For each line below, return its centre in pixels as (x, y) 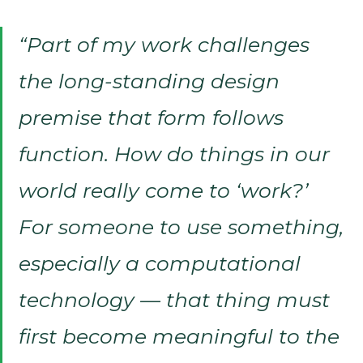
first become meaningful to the (179, 336)
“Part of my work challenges (164, 44)
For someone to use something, (181, 226)
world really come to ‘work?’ (163, 190)
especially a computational (160, 263)
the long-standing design (149, 81)
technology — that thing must (174, 299)
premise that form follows (151, 117)
